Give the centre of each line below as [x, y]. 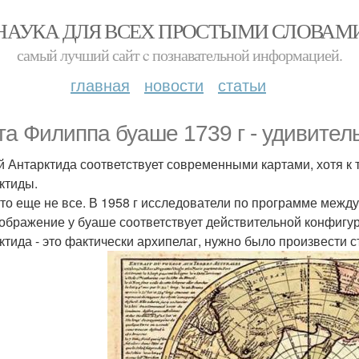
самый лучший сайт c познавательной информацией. [179, 55]
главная [100, 85]
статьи [242, 85]
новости [174, 85]
